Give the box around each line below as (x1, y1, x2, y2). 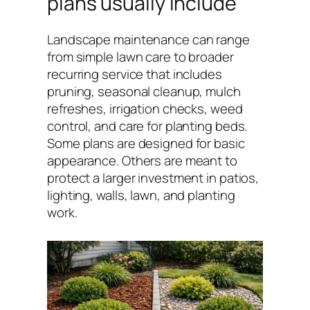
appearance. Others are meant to (47, 152, 237, 170)
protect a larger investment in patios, (47, 169, 259, 188)
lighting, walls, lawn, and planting (47, 186, 235, 205)
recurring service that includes (47, 65, 222, 84)
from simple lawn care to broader (47, 48, 234, 66)
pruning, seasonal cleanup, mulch (47, 82, 241, 101)
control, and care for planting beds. (47, 117, 248, 136)
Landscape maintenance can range (47, 30, 250, 49)
